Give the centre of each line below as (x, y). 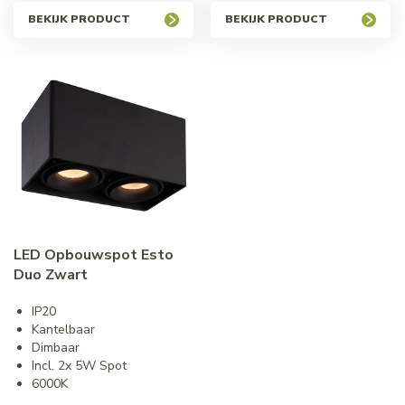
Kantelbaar (63, 329)
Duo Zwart (50, 274)
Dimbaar (55, 347)
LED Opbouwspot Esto (93, 254)
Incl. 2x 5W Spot (79, 365)
